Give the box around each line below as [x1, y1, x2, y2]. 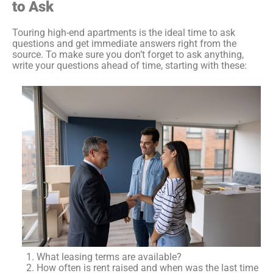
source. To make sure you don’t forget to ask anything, [12, 48, 244, 60]
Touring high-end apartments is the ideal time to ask [12, 26, 235, 38]
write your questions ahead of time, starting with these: [12, 59, 249, 71]
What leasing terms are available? [37, 250, 182, 263]
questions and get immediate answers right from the [12, 37, 236, 49]
